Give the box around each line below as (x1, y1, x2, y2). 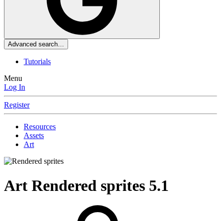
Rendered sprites (32, 176, 149, 194)
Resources (24, 122, 56, 131)
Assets (24, 131, 44, 140)
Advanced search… (8, 40, 64, 48)
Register (4, 101, 30, 110)
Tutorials (24, 57, 51, 66)
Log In (4, 83, 25, 92)
